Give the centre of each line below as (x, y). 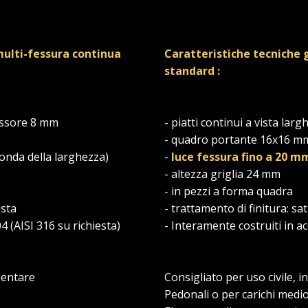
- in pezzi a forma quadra (229, 191)
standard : (192, 71)
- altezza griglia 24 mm (222, 174)
